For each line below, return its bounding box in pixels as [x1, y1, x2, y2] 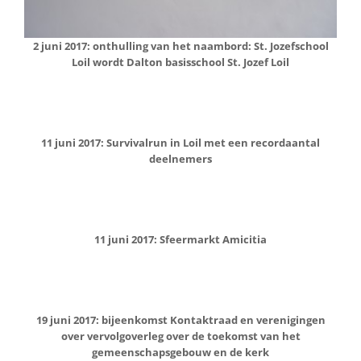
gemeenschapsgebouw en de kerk [92, 344, 269, 359]
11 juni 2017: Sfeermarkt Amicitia [94, 231, 267, 247]
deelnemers [149, 151, 212, 166]
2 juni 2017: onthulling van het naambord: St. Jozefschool [32, 38, 329, 53]
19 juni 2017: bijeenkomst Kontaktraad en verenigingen [35, 312, 326, 327]
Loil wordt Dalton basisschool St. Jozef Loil [72, 54, 289, 69]
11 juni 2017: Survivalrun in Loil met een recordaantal [41, 135, 320, 150]
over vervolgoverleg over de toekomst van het [60, 328, 301, 343]
